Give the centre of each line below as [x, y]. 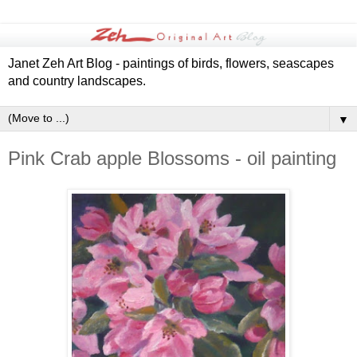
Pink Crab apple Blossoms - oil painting [172, 159]
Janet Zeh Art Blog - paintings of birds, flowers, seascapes [171, 64]
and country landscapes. [77, 81]
